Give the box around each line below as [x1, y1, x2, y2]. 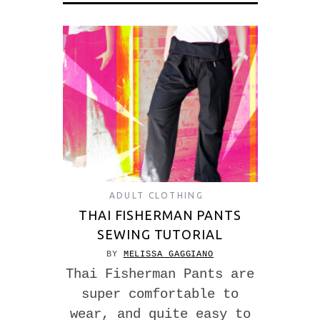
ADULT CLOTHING [109, 190, 204, 200]
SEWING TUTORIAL [97, 226, 223, 241]
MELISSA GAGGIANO [123, 249, 214, 259]
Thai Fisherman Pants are [66, 266, 254, 282]
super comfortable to [81, 286, 239, 302]
